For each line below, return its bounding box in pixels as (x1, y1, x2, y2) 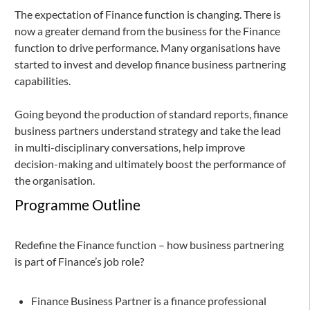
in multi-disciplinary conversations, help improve (15, 140, 245, 154)
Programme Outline (15, 196, 140, 215)
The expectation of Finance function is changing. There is (15, 8, 281, 21)
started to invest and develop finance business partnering (15, 57, 286, 71)
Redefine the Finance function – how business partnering (15, 238, 284, 252)
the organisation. (15, 174, 95, 188)
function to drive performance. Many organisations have (15, 41, 280, 55)
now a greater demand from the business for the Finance (15, 24, 280, 38)
